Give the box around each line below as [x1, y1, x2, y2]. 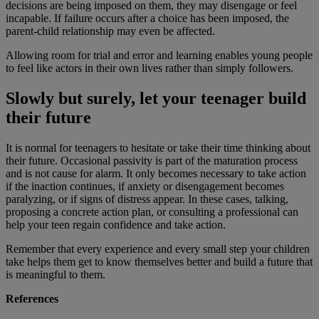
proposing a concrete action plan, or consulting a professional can [6, 206, 298, 219]
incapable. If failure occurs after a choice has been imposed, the [6, 12, 289, 25]
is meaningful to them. [6, 268, 105, 281]
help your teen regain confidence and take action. [6, 219, 226, 231]
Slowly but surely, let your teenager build [6, 89, 306, 108]
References [6, 293, 58, 305]
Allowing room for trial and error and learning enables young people [6, 49, 313, 62]
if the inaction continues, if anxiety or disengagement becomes [6, 180, 284, 193]
